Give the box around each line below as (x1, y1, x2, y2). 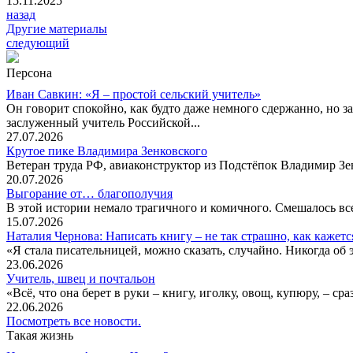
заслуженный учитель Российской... (6, 116, 200, 130)
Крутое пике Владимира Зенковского (6, 144, 207, 158)
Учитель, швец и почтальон (6, 272, 155, 286)
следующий (6, 36, 69, 50)
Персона (6, 66, 52, 80)
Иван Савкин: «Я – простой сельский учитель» (6, 87, 261, 102)
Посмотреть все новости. (6, 314, 141, 329)
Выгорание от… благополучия (6, 187, 173, 201)
